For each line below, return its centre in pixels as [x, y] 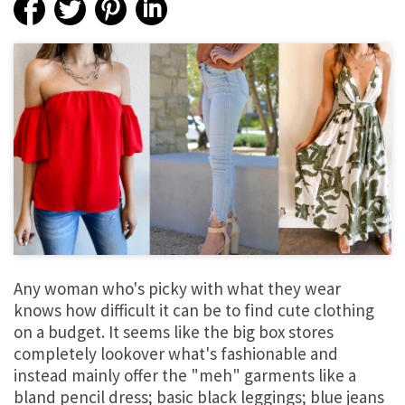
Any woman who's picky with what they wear [177, 288]
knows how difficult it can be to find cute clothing [194, 310]
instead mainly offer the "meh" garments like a [185, 375]
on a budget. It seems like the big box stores [174, 331]
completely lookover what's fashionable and [176, 353]
